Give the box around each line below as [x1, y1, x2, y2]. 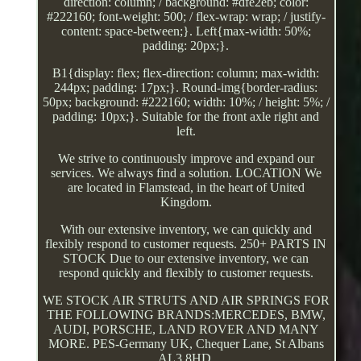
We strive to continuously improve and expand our [57, 151, 314, 165]
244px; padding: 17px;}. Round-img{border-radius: [54, 80, 318, 94]
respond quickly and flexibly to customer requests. [58, 265, 313, 280]
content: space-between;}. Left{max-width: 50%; [60, 23, 311, 38]
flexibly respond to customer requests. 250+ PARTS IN [45, 236, 327, 251]
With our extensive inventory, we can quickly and [60, 222, 312, 236]
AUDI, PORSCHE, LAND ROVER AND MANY [52, 322, 319, 336]
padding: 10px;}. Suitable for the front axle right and [52, 109, 320, 123]
